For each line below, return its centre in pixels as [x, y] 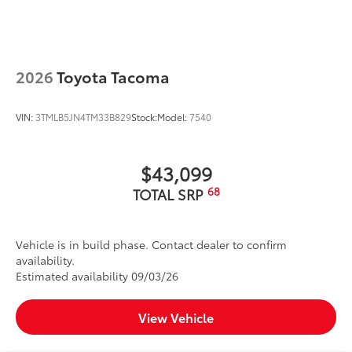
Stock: [144, 117]
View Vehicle [176, 317]
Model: [173, 117]
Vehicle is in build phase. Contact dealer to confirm [151, 245]
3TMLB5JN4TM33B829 [83, 117]
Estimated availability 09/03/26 [97, 276]
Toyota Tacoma [113, 77]
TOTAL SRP [170, 194]
